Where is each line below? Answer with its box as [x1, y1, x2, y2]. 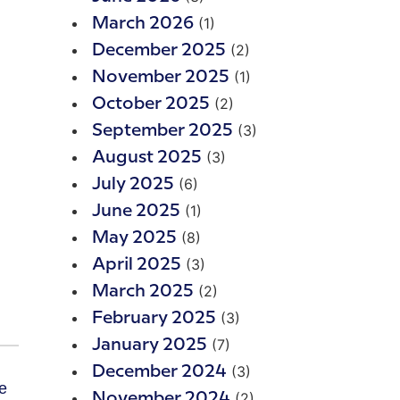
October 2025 [92, 96, 210, 112]
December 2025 [92, 42, 226, 59]
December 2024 [92, 363, 227, 380]
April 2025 [92, 256, 181, 273]
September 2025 [92, 122, 233, 139]
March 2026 [92, 15, 194, 32]
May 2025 [92, 229, 177, 246]
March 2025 [92, 283, 194, 300]
